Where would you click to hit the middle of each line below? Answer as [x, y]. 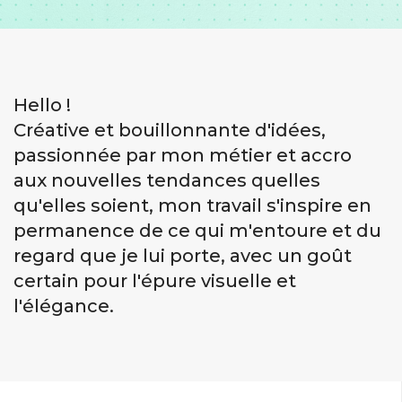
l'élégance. [64, 306]
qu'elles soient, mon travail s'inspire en [192, 205]
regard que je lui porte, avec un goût [183, 256]
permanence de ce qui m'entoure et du [197, 231]
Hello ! [42, 105]
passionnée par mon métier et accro [183, 155]
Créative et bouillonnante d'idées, [170, 130]
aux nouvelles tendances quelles [167, 180]
